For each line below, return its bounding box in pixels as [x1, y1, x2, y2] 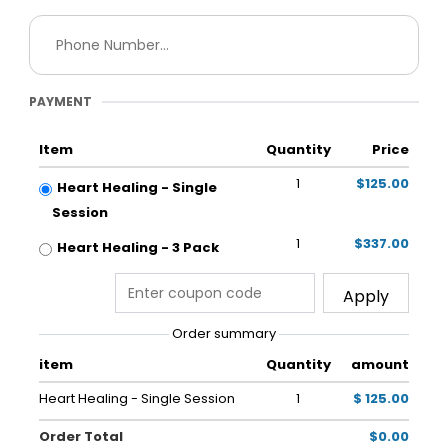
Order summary [172, 324, 276, 343]
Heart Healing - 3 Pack [57, 238, 219, 257]
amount [351, 355, 409, 374]
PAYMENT [29, 93, 92, 110]
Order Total [39, 427, 123, 446]
